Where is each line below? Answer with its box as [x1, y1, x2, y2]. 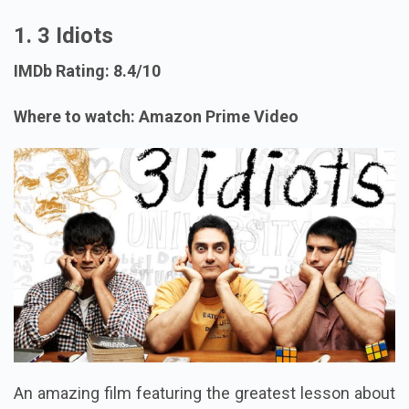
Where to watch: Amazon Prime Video [14, 107, 299, 127]
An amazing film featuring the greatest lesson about [14, 383, 395, 404]
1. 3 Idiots [14, 23, 113, 49]
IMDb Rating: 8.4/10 [14, 61, 161, 81]
